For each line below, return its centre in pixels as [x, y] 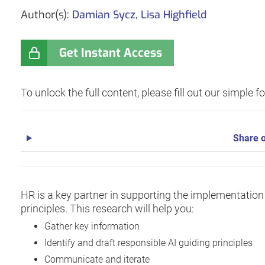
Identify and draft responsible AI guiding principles [148, 243]
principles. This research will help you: [107, 208]
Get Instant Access [111, 53]
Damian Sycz [104, 15]
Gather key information [92, 226]
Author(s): [46, 15]
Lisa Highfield [174, 15]
